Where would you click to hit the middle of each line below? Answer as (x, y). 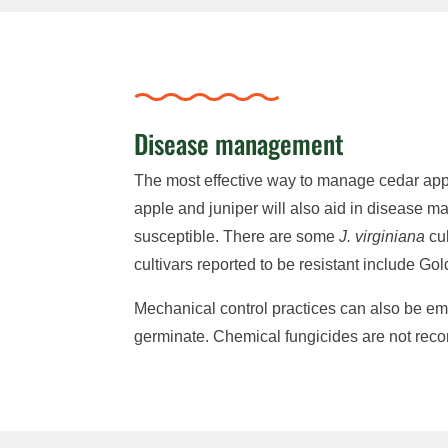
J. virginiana (382, 236)
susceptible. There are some (237, 236)
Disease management (239, 143)
